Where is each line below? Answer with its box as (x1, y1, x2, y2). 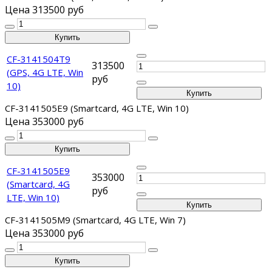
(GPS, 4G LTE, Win (7, 66, 83, 79)
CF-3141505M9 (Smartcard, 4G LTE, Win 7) (5, 214, 186, 226)
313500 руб (32, 3, 84, 17)
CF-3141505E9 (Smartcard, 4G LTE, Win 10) (5, 102, 189, 115)
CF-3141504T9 (7, 53, 70, 66)
